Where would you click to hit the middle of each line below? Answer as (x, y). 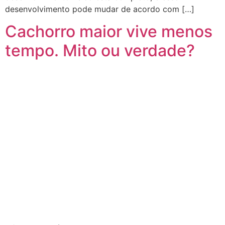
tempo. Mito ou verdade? (100, 51)
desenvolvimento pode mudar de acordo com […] (100, 9)
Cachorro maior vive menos (109, 32)
